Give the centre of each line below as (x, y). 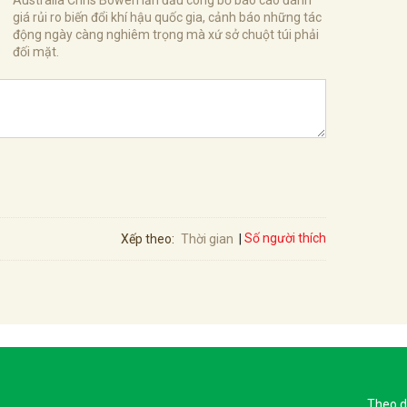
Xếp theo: (148, 238)
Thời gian (207, 238)
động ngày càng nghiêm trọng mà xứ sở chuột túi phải (166, 34)
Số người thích (285, 238)
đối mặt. (36, 51)
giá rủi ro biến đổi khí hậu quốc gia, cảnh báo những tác (167, 17)
